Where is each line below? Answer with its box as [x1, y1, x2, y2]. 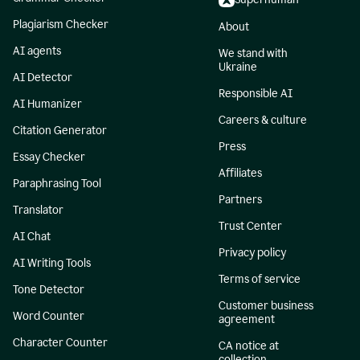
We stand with [219, 47, 288, 61]
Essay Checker [13, 150, 85, 165]
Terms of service [219, 272, 301, 287]
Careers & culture [219, 113, 307, 128]
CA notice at [219, 339, 279, 354]
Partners [219, 193, 262, 207]
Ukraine [219, 60, 257, 75]
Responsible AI [219, 87, 292, 101]
